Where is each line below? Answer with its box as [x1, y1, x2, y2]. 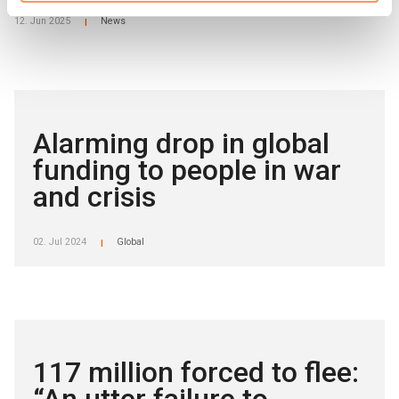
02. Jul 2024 [33, 236, 87, 248]
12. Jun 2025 [14, 14, 70, 27]
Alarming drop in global [33, 126, 330, 160]
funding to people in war [33, 152, 342, 187]
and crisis [33, 179, 157, 214]
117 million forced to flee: [33, 355, 360, 390]
